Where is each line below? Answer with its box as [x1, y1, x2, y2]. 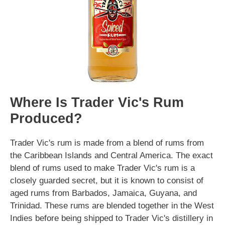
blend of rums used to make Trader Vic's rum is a [10, 163, 195, 173]
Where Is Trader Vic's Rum [10, 94, 184, 110]
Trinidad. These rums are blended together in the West [10, 200, 214, 210]
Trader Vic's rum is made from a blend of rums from [10, 138, 204, 148]
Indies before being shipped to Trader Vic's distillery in [10, 213, 213, 223]
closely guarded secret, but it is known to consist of [10, 175, 203, 185]
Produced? [10, 110, 82, 126]
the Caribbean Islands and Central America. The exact [10, 150, 213, 160]
